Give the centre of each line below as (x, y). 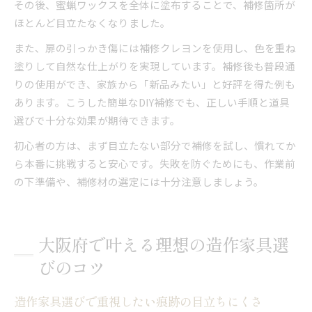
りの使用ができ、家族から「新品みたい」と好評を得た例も (155, 84)
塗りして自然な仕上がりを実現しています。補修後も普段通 (155, 65)
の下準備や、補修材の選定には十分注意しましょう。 (139, 181)
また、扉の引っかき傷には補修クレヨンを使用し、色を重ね (155, 47)
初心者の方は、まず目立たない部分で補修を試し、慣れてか (155, 145)
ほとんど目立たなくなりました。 (92, 22)
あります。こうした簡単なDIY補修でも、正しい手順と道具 (152, 102)
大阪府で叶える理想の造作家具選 (164, 244)
